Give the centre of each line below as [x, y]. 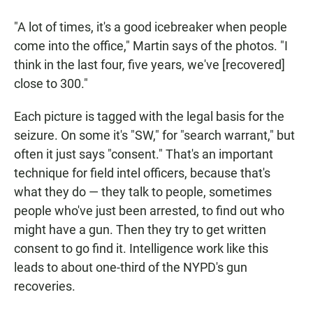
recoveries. [45, 286]
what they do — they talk [81, 192]
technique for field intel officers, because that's [142, 173]
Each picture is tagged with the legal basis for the [149, 117]
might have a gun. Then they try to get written [140, 230]
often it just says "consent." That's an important [144, 154]
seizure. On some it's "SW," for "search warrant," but [154, 136]
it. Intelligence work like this [192, 249]
